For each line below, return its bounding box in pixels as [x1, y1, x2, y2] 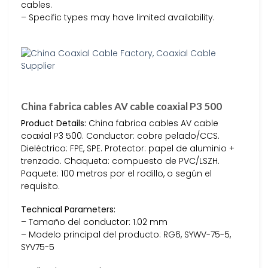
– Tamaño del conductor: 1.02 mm [21, 216, 167, 229]
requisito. [21, 180, 60, 193]
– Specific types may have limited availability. [21, 11, 215, 23]
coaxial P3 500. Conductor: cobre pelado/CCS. [21, 130, 220, 142]
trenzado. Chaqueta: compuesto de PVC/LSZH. [21, 155, 220, 167]
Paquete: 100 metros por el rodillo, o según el [21, 167, 212, 180]
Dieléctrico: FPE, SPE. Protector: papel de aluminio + [21, 142, 234, 155]
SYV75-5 [21, 241, 54, 254]
